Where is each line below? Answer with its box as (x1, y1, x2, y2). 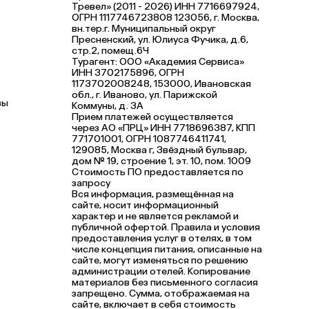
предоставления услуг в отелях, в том (72, 232, 252, 244)
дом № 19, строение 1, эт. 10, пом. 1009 (72, 154, 251, 167)
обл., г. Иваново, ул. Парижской (72, 88, 217, 101)
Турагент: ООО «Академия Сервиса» (72, 55, 244, 68)
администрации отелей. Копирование (72, 265, 250, 277)
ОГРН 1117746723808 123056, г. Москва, (72, 11, 259, 23)
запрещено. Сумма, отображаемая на (72, 287, 250, 299)
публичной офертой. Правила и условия (72, 221, 260, 233)
